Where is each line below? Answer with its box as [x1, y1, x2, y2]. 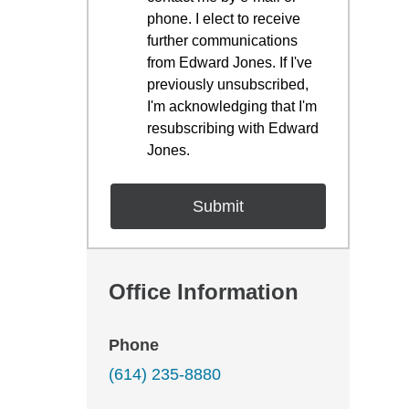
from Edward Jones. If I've [147, 55, 312, 70]
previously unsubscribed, [147, 77, 309, 92]
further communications [147, 33, 298, 48]
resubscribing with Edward [147, 121, 319, 136]
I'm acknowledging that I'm [147, 99, 317, 114]
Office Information [109, 279, 299, 304]
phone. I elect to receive [147, 11, 300, 26]
